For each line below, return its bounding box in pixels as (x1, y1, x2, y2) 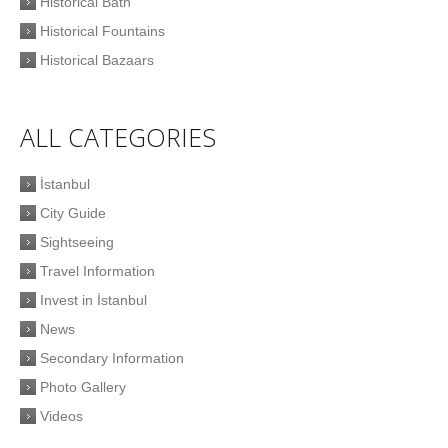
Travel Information (40, 263, 155, 280)
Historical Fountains (40, 23, 165, 40)
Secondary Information (40, 350, 184, 367)
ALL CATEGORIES (20, 120, 216, 155)
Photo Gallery (40, 379, 126, 396)
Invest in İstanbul (40, 292, 147, 309)
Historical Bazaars (40, 52, 154, 69)
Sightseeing (40, 234, 114, 251)
